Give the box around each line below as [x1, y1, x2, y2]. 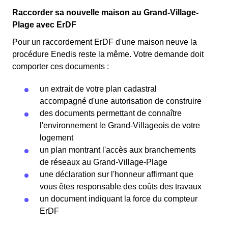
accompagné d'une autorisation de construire [40, 97, 202, 106]
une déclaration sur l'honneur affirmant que [40, 170, 193, 179]
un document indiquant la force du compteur [40, 194, 197, 204]
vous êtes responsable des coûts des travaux [40, 182, 202, 191]
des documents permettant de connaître [40, 109, 182, 118]
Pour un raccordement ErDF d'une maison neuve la [12, 38, 197, 47]
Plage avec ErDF [12, 20, 76, 30]
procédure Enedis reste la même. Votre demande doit [12, 50, 204, 59]
